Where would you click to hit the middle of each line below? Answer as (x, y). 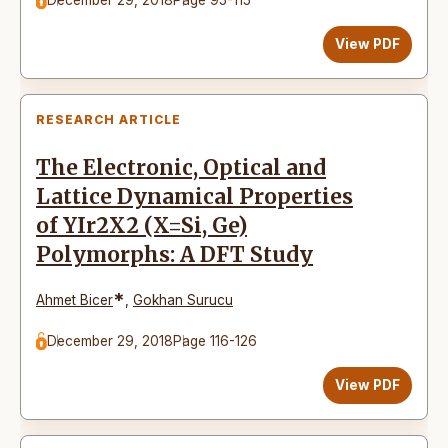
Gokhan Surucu (183, 299)
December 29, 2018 (110, 340)
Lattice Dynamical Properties (194, 196)
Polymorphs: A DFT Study (174, 254)
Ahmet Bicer (74, 299)
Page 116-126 (215, 340)
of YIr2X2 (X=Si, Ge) (141, 225)
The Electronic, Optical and (181, 167)
